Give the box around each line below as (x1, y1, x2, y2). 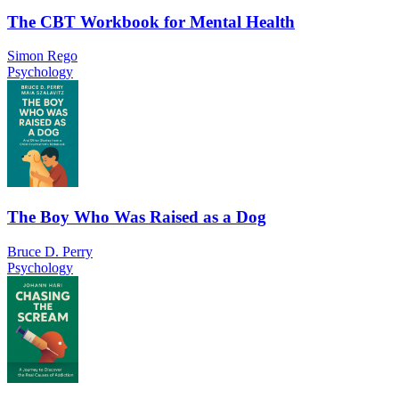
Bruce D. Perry (7, 243, 93, 259)
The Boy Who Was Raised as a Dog (7, 208, 266, 227)
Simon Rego (7, 48, 77, 64)
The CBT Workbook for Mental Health (7, 12, 295, 31)
